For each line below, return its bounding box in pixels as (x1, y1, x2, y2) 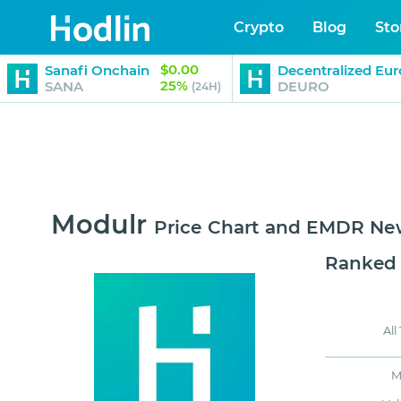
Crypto (234, 18, 285, 36)
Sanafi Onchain (45, 61, 149, 79)
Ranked (325, 252, 397, 275)
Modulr (51, 209, 147, 241)
